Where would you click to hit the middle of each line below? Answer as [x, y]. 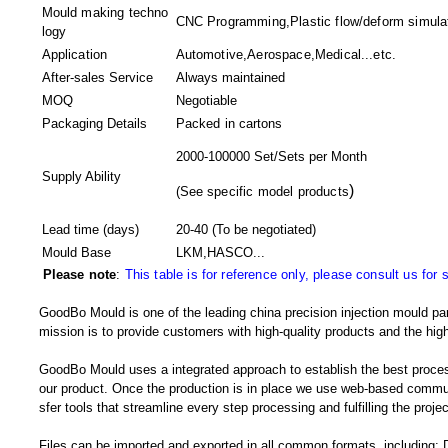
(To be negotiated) [264, 229]
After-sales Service [97, 77]
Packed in [207, 123]
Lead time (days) [90, 229]
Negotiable [206, 100]
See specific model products [264, 191]
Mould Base [76, 252]
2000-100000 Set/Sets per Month [271, 156]
